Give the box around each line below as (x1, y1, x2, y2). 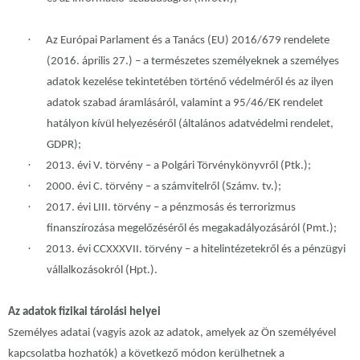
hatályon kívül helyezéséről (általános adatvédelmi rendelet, (47, 118, 333, 131)
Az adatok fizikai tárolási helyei (8, 306, 161, 319)
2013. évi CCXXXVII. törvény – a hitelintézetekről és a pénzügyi (46, 243, 346, 256)
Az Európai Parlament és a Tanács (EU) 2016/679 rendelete (46, 35, 329, 47)
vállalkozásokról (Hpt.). (47, 264, 157, 277)
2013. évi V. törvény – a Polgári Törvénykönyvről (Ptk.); (46, 160, 311, 173)
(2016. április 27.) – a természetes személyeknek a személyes (47, 55, 339, 68)
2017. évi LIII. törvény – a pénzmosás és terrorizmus (46, 202, 296, 215)
